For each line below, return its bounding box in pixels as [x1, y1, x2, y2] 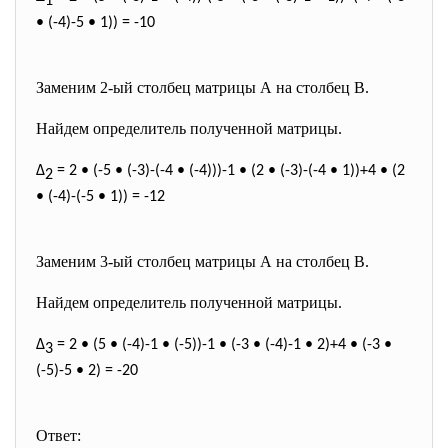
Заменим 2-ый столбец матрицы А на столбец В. [36, 79, 369, 96]
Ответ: [36, 427, 81, 444]
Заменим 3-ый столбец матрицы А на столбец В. [36, 253, 369, 270]
